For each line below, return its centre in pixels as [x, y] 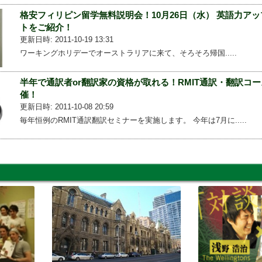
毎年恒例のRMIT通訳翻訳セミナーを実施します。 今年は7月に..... [133, 120]
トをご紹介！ [46, 27]
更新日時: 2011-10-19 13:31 [66, 39]
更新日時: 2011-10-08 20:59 [66, 107]
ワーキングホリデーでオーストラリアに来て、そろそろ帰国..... [128, 53]
